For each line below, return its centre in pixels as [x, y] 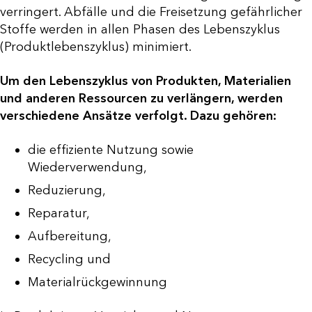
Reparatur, [59, 213]
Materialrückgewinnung [97, 282]
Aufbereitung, [70, 236]
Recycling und [69, 259]
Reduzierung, [67, 190]
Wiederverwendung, [87, 167]
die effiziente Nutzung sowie [111, 150]
